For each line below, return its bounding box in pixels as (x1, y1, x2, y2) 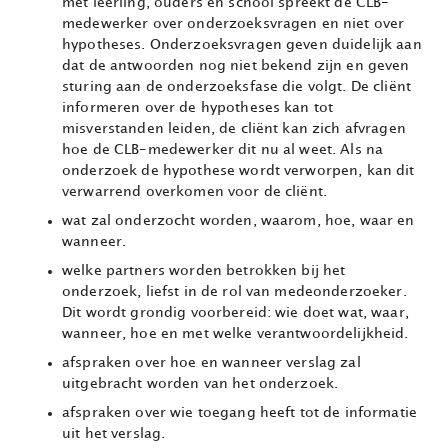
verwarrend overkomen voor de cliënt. (62, 185, 328, 199)
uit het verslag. (62, 427, 166, 441)
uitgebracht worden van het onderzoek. (62, 377, 339, 391)
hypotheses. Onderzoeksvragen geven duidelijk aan (62, 38, 422, 52)
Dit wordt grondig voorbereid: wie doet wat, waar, (62, 306, 409, 320)
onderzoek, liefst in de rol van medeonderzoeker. (62, 285, 407, 299)
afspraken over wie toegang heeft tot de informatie (62, 406, 418, 420)
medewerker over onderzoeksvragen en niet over (62, 17, 405, 31)
